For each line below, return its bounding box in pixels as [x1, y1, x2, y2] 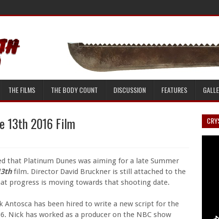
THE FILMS [8, 85, 35, 95]
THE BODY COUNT [51, 85, 98, 95]
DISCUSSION [113, 85, 146, 95]
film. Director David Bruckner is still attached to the [12, 167, 186, 176]
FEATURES [161, 85, 187, 95]
